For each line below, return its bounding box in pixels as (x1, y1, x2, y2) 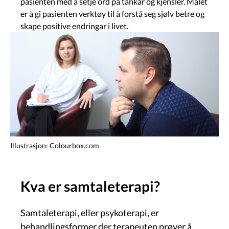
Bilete (10, 33, 35, 44)
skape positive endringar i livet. (20, 20, 128, 31)
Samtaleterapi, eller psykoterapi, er (20, 207, 159, 218)
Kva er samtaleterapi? (20, 177, 160, 195)
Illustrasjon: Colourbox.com (10, 141, 99, 150)
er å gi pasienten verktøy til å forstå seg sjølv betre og (20, 8, 204, 18)
